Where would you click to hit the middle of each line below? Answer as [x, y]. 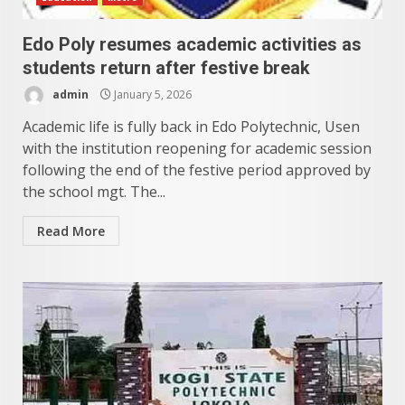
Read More [71, 231]
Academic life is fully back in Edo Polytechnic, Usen [191, 127]
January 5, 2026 [151, 94]
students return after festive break [166, 68]
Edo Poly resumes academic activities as [192, 44]
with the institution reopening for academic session [197, 148]
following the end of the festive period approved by [197, 170]
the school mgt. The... [94, 192]
